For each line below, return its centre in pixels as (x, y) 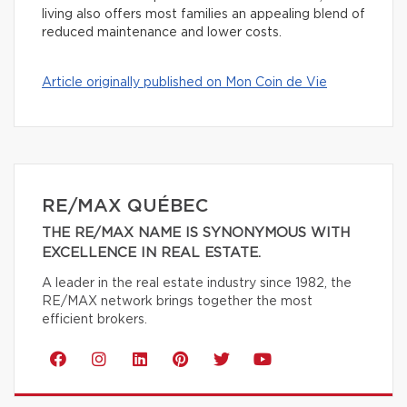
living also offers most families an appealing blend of (203, 14)
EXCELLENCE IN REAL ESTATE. (151, 253)
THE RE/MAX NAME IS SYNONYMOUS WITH (196, 233)
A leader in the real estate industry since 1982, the (197, 283)
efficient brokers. (94, 319)
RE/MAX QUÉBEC (125, 206)
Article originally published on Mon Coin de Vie (184, 82)
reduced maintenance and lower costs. (164, 32)
